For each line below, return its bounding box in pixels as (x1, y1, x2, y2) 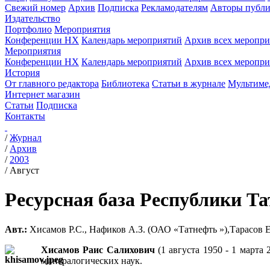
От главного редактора (5, 78, 99, 89)
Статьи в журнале (152, 78, 225, 89)
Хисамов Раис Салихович (41, 244, 155, 255)
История (5, 67, 40, 78)
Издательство (5, 13, 60, 24)
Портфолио (5, 24, 52, 34)
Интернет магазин (5, 89, 80, 99)
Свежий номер (5, 2, 66, 13)
